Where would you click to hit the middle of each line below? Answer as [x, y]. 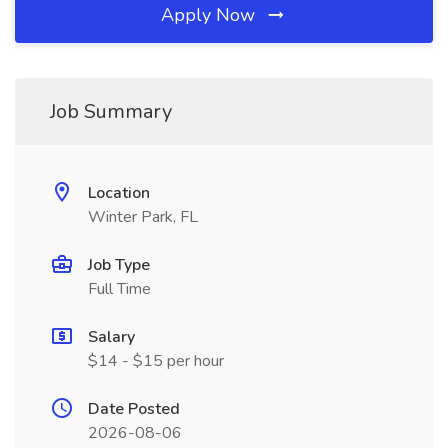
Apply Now [210, 15]
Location [119, 193]
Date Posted [134, 409]
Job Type [119, 265]
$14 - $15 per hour [156, 361]
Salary [111, 337]
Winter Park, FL [143, 217]
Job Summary [111, 111]
